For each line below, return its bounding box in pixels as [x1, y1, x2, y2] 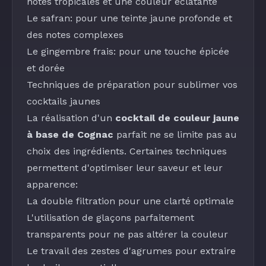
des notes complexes [27, 29, 123, 40]
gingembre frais [41, 46, 113, 57]
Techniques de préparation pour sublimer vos [27, 79, 237, 90]
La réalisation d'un [27, 112, 115, 123]
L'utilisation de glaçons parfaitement [27, 212, 194, 223]
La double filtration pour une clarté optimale [27, 195, 234, 207]
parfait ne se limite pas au [113, 129, 237, 140]
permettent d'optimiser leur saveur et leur [27, 162, 223, 173]
